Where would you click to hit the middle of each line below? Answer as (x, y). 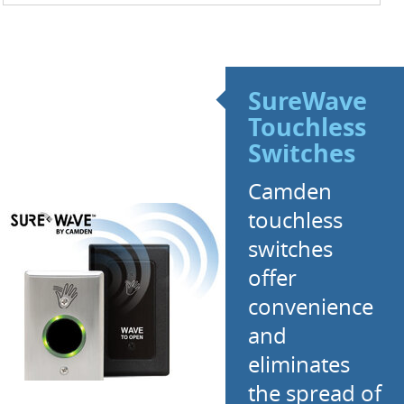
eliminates (299, 364)
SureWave (308, 101)
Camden (290, 191)
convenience (311, 307)
